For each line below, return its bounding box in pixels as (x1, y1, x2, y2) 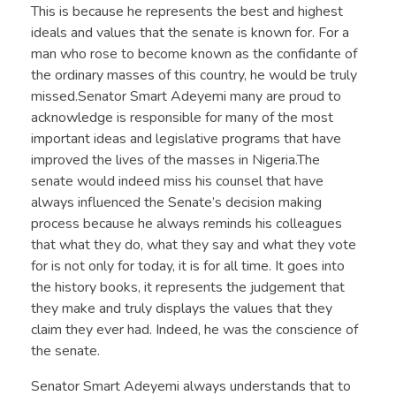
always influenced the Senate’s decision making (31, 192, 322, 212)
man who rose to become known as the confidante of (31, 43, 357, 64)
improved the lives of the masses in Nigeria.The (31, 149, 320, 170)
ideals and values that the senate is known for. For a (31, 22, 349, 42)
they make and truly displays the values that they (31, 298, 332, 318)
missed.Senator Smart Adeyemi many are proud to (31, 86, 341, 106)
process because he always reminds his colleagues (31, 213, 342, 233)
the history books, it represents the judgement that (31, 277, 345, 297)
